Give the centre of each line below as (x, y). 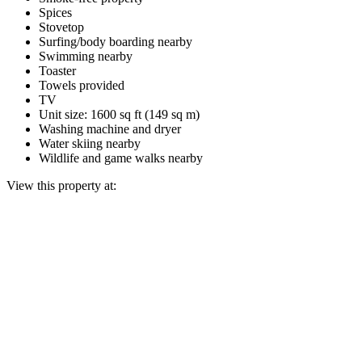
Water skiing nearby (90, 143)
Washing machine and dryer (110, 128)
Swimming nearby (86, 56)
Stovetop (61, 27)
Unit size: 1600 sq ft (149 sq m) (119, 114)
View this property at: (61, 185)
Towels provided (82, 85)
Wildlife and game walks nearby (121, 158)
